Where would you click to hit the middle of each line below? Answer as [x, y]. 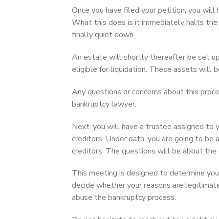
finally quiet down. [103, 35]
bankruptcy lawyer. [104, 104]
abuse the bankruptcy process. [124, 198]
